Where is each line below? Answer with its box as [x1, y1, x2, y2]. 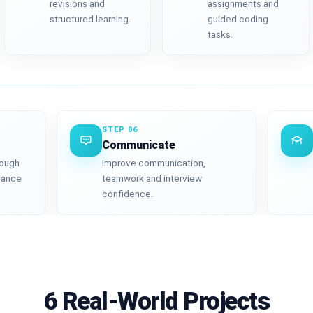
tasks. [208, 29, 233, 41]
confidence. [102, 188, 154, 200]
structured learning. [49, 13, 131, 25]
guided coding [208, 13, 269, 25]
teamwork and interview [102, 173, 203, 184]
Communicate [102, 138, 176, 152]
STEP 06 [102, 124, 138, 134]
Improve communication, [102, 157, 206, 169]
